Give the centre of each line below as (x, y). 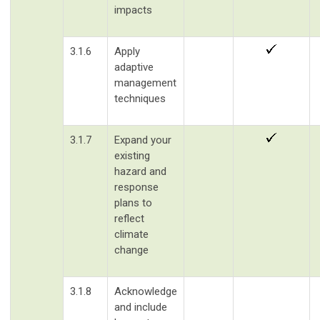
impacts (133, 10)
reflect (129, 218)
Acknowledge (146, 291)
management (145, 82)
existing (132, 155)
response (136, 187)
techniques (140, 98)
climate (131, 234)
